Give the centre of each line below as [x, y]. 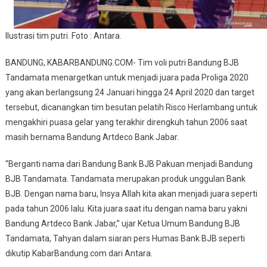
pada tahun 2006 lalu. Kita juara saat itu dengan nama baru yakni [126, 209]
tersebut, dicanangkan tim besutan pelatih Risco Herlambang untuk [131, 108]
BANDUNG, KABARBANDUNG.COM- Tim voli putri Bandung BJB [122, 63]
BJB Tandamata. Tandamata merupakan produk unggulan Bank [125, 179]
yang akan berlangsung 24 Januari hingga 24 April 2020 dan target [130, 93]
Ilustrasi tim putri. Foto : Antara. [63, 36]
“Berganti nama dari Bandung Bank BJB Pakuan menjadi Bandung [129, 164]
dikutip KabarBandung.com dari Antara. [79, 254]
